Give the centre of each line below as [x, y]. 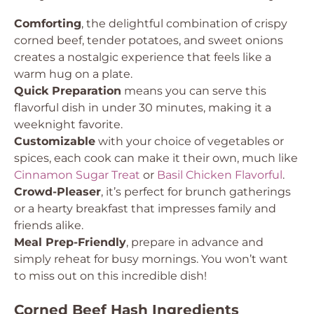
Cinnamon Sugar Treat [77, 175]
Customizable [55, 141]
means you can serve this [194, 91]
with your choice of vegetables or [190, 141]
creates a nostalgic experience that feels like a [143, 57]
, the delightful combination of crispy [184, 23]
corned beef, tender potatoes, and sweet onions [149, 40]
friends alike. [49, 225]
